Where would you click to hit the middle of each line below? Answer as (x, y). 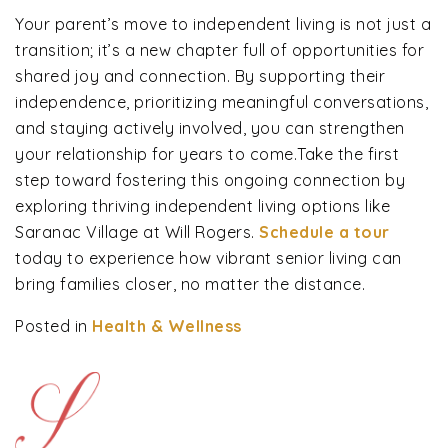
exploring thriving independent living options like (202, 205)
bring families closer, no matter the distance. (190, 283)
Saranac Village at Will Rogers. (137, 231)
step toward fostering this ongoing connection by (210, 179)
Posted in (53, 325)
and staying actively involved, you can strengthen (210, 127)
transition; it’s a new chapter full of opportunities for (219, 49)
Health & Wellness (167, 325)
